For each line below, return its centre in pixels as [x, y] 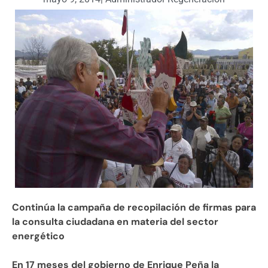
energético [38, 236]
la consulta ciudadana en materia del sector [115, 222]
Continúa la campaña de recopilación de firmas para [134, 208]
